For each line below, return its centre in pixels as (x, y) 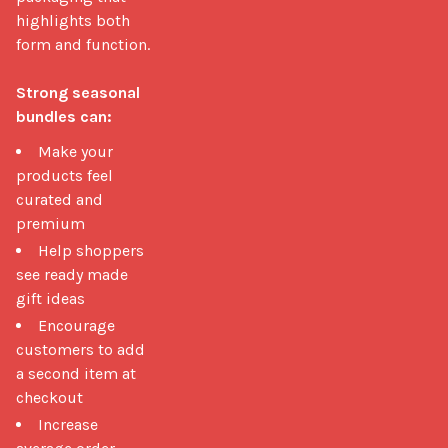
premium (50, 223)
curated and (59, 199)
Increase (68, 424)
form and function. (83, 44)
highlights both (73, 20)
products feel (64, 175)
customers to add (80, 349)
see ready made (72, 274)
